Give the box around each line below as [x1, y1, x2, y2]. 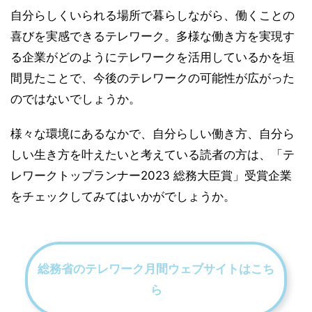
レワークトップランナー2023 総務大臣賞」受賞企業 [10, 169, 292, 183]
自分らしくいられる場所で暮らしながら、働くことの [10, 8, 295, 23]
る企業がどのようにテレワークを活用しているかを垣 [10, 50, 295, 65]
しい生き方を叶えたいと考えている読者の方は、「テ [10, 148, 295, 162]
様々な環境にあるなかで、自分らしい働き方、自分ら [10, 127, 295, 141]
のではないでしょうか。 [10, 92, 141, 107]
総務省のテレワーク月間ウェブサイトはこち [38, 262, 274, 276]
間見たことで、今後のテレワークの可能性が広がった [10, 71, 295, 86]
